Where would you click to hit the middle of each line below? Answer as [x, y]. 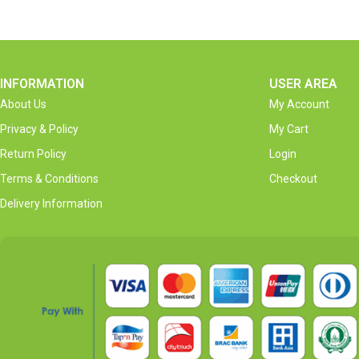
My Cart [289, 129]
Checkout [293, 178]
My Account [299, 104]
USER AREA [303, 83]
